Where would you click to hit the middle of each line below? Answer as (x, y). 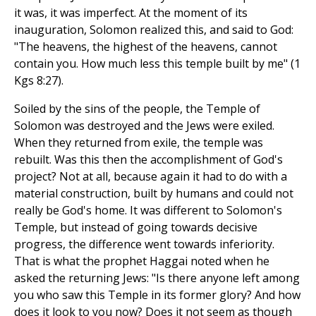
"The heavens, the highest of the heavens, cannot (146, 47)
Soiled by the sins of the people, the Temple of (137, 109)
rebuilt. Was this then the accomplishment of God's (148, 160)
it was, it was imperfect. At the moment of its (131, 13)
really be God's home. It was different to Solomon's (148, 211)
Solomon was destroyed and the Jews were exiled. (144, 126)
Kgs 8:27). (39, 81)
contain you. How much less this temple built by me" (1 (157, 64)
